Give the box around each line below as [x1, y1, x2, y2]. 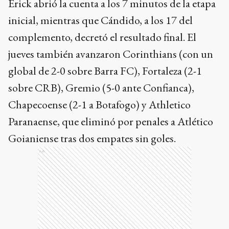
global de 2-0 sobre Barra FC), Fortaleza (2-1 [8, 63, 202, 78]
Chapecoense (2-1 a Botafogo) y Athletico [8, 97, 191, 112]
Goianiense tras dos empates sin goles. [8, 131, 176, 146]
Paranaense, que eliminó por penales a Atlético [8, 114, 213, 129]
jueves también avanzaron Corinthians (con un [8, 47, 213, 61]
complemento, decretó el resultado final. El [8, 30, 196, 44]
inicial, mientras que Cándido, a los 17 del [8, 13, 193, 28]
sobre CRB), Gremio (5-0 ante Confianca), [8, 80, 194, 95]
